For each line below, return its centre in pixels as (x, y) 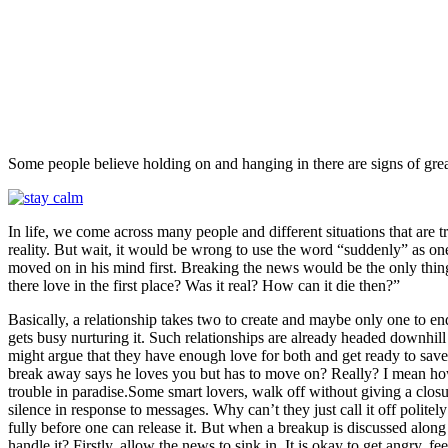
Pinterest (304, 14)
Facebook (79, 14)
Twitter (192, 14)
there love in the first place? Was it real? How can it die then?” (204, 285)
